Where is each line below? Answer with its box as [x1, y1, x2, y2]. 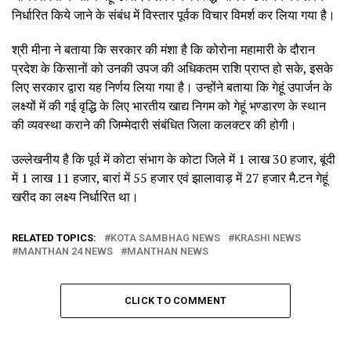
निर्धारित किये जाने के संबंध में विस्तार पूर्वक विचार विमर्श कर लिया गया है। [12, 5, 335, 24]
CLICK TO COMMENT [124, 294, 227, 306]
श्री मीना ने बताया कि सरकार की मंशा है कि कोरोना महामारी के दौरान [12, 40, 315, 58]
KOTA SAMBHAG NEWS [110, 231, 220, 244]
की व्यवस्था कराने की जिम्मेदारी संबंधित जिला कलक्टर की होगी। [12, 115, 300, 133]
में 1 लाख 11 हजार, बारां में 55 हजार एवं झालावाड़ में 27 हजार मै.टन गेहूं [12, 168, 328, 186]
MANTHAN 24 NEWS [18, 244, 113, 257]
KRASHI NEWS [234, 231, 301, 244]
